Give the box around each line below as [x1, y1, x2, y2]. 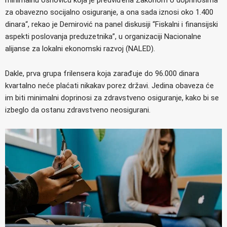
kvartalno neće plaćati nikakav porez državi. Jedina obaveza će [5, 81, 214, 90]
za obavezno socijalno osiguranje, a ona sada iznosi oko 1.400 [5, 7, 213, 17]
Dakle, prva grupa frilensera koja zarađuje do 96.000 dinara [5, 68, 199, 78]
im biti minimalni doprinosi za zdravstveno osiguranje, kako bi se [5, 93, 219, 102]
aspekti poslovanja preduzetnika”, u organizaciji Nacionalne [5, 31, 201, 41]
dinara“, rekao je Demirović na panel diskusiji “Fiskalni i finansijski [5, 19, 218, 29]
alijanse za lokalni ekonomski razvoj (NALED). [5, 44, 155, 53]
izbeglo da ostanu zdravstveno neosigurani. [5, 105, 150, 115]
